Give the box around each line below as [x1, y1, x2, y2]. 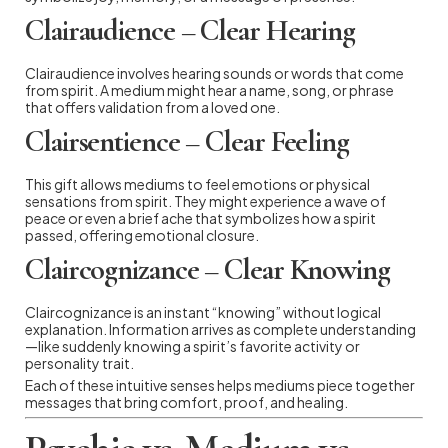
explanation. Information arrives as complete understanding [25, 319, 416, 338]
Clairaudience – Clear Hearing [25, 11, 356, 49]
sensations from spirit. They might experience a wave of [25, 191, 386, 210]
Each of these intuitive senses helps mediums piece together [25, 375, 415, 394]
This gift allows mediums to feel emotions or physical [25, 174, 370, 193]
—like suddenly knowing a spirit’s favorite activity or [25, 336, 360, 355]
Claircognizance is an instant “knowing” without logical [25, 302, 381, 321]
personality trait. [25, 353, 134, 372]
